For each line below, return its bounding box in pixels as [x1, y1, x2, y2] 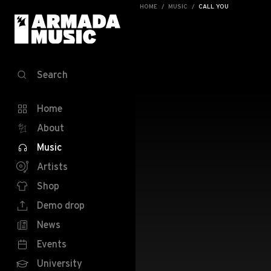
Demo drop [37, 200, 85, 211]
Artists [37, 161, 68, 172]
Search [37, 69, 68, 80]
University [37, 258, 82, 269]
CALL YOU [198, 3, 229, 10]
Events [37, 238, 67, 249]
